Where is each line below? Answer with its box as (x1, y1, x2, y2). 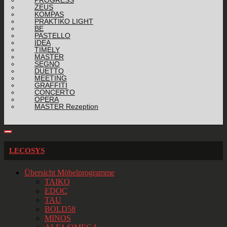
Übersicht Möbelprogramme (24, 168, 115, 177)
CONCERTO (34, 88, 75, 96)
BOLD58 (45, 204, 75, 213)
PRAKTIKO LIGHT (34, 17, 93, 25)
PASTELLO (34, 31, 70, 40)
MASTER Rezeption (34, 102, 98, 110)
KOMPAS (34, 10, 64, 18)
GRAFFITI (34, 81, 67, 89)
